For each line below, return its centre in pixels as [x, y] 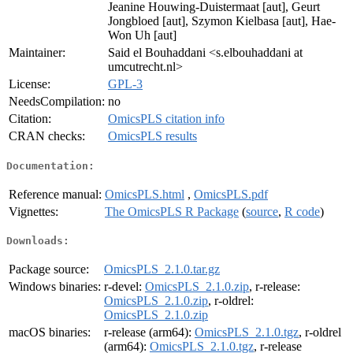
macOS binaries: [50, 333]
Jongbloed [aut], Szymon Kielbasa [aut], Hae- [222, 21]
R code [302, 211]
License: [30, 84]
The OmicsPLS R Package [172, 211]
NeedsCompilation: [57, 102]
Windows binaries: [55, 287]
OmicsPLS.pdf [231, 194]
